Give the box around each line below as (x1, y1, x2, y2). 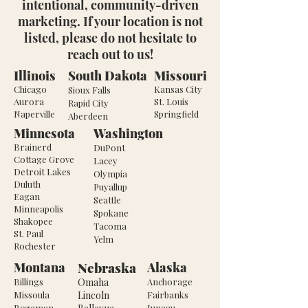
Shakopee (14, 215, 53, 227)
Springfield (154, 108, 199, 120)
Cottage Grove (14, 153, 74, 165)
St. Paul (14, 228, 43, 239)
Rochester (14, 240, 56, 252)
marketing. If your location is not (17, 13, 203, 30)
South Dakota (68, 67, 147, 84)
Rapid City (68, 97, 109, 109)
